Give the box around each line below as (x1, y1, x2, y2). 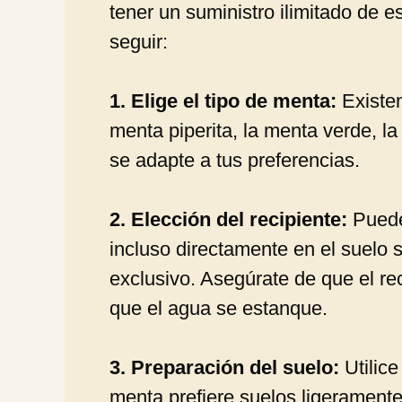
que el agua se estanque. (109, 296, 328, 319)
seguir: (109, 30, 168, 53)
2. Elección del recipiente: (109, 207, 347, 231)
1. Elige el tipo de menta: (109, 89, 336, 112)
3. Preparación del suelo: (109, 355, 339, 379)
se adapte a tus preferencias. (109, 148, 360, 171)
